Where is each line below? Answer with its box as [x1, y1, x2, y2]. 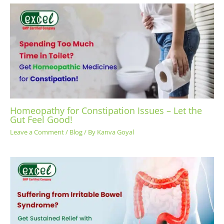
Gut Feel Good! [10, 113, 72, 126]
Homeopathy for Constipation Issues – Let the [10, 104, 202, 117]
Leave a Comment [10, 127, 64, 137]
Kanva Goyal [97, 127, 134, 137]
